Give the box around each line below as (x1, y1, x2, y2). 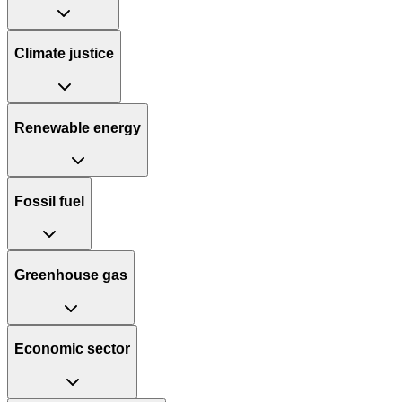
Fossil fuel (14, 193, 84, 209)
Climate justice (14, 46, 114, 62)
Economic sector (14, 341, 130, 357)
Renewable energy (14, 119, 141, 135)
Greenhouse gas (14, 267, 127, 283)
